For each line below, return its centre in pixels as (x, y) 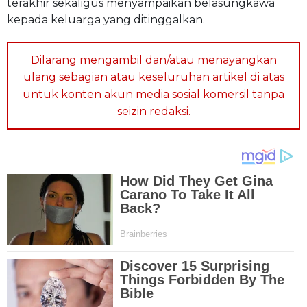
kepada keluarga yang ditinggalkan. (106, 19)
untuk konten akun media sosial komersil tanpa (153, 94)
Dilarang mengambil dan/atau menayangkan (153, 60)
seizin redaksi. (153, 111)
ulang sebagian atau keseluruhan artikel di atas (153, 77)
